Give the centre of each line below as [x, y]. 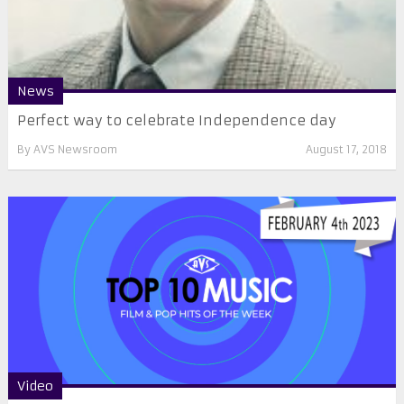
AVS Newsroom [75, 149]
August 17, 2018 [347, 149]
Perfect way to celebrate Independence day [176, 120]
